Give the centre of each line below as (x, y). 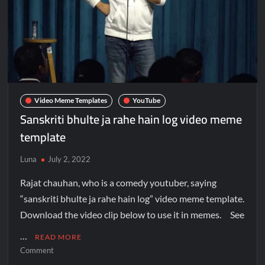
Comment (37, 250)
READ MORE (59, 237)
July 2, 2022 (70, 159)
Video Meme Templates (71, 101)
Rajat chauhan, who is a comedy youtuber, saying (119, 182)
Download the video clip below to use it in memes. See (132, 214)
